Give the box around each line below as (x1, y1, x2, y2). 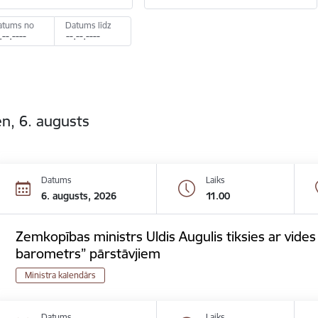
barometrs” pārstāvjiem (16, 244, 161, 262)
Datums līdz (65, 19, 112, 31)
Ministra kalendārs (25, 269, 97, 280)
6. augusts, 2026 (41, 189, 117, 202)
